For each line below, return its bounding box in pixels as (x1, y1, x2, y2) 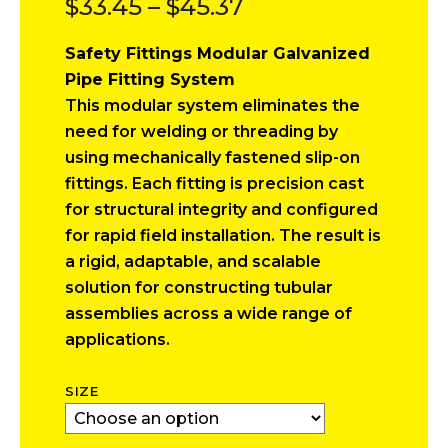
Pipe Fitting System (65, 70, 235, 89)
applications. (65, 330, 170, 349)
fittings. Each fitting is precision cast (65, 174, 364, 193)
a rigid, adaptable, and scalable (65, 252, 321, 271)
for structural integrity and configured (65, 200, 378, 219)
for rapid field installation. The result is (65, 226, 381, 245)
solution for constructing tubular (65, 278, 333, 297)
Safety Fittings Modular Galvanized (65, 44, 370, 63)
